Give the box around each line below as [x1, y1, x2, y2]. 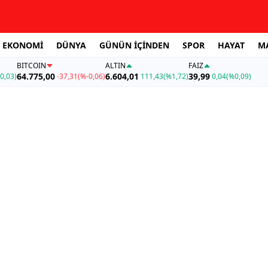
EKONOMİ [2, 39, 43, 51]
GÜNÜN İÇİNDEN [99, 39, 169, 51]
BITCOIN [16, 60, 46, 71]
